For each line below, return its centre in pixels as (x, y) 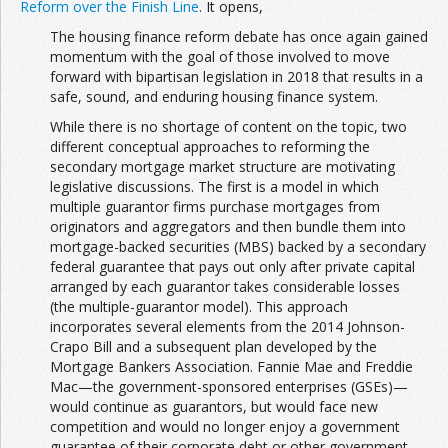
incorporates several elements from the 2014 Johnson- (227, 326)
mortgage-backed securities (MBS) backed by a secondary (238, 246)
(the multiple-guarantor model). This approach (199, 306)
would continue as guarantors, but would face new (214, 406)
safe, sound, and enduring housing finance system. (214, 96)
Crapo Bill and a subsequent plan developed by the (213, 346)
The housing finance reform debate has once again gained (239, 36)
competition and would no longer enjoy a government (225, 426)
